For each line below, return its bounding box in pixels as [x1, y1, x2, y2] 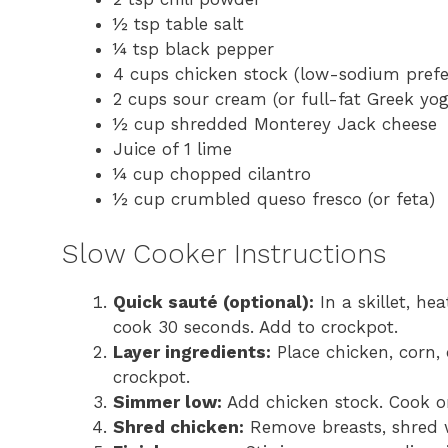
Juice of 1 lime [113, 139, 232, 160]
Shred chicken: [113, 416, 244, 437]
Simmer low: [113, 391, 222, 412]
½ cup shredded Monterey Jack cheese [113, 114, 437, 135]
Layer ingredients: [113, 341, 271, 362]
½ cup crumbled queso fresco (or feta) [113, 189, 435, 210]
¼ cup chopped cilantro [113, 164, 311, 185]
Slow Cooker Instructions [62, 237, 386, 270]
